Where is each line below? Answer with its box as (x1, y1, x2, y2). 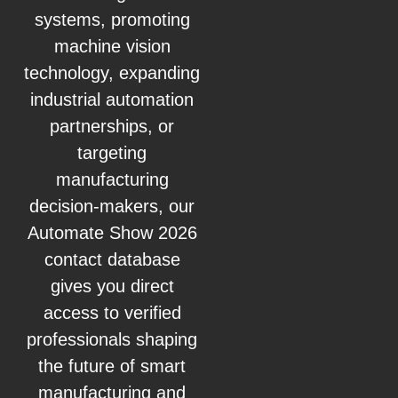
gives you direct (50, 275, 174, 296)
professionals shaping (27, 329, 198, 349)
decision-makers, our (29, 195, 195, 216)
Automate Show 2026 (27, 222, 197, 243)
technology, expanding (24, 62, 201, 83)
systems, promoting (34, 9, 190, 29)
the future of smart (38, 355, 187, 376)
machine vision (53, 36, 171, 56)
